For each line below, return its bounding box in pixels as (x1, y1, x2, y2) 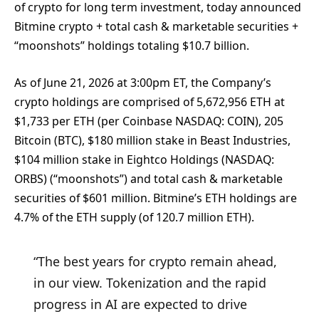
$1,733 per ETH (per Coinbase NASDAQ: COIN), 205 (14, 113, 283, 130)
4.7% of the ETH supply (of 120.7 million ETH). (14, 209, 254, 226)
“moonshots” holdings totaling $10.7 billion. (14, 38, 249, 54)
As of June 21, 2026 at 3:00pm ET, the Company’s (14, 75, 271, 91)
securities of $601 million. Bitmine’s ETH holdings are (14, 190, 297, 206)
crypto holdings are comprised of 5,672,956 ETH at (14, 94, 285, 110)
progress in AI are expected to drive (33, 296, 247, 313)
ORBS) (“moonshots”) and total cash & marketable (14, 171, 283, 187)
